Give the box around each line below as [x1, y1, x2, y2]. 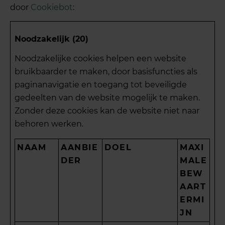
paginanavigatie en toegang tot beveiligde [15, 80, 187, 90]
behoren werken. [15, 119, 84, 129]
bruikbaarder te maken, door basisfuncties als [15, 67, 198, 77]
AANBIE [61, 143, 98, 153]
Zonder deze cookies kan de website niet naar [15, 106, 200, 116]
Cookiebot [31, 3, 73, 12]
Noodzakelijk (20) [15, 34, 89, 44]
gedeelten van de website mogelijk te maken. [15, 93, 200, 103]
